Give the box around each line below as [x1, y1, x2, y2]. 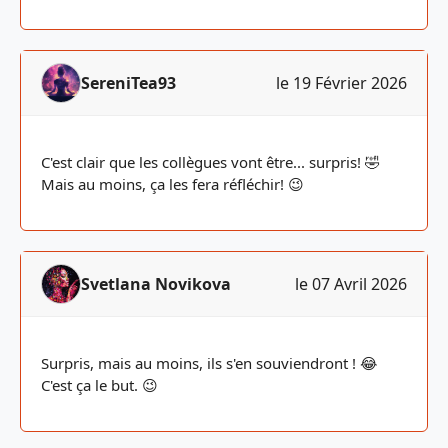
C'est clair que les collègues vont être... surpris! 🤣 [41, 152, 380, 172]
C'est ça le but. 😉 [41, 375, 158, 395]
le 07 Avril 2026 [295, 273, 407, 295]
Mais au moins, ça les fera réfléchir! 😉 [41, 174, 304, 194]
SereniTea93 [81, 72, 176, 94]
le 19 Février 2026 [276, 72, 407, 94]
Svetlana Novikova [81, 273, 231, 295]
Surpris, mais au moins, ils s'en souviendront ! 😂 [41, 353, 378, 373]
